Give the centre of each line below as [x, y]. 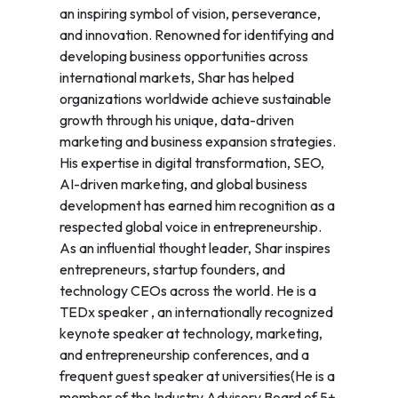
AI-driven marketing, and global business [183, 184]
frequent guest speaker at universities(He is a [197, 376]
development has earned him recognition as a [197, 206]
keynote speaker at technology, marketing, [191, 334]
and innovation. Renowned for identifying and [196, 35]
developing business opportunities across [183, 56]
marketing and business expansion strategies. [197, 142]
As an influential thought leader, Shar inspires [195, 248]
